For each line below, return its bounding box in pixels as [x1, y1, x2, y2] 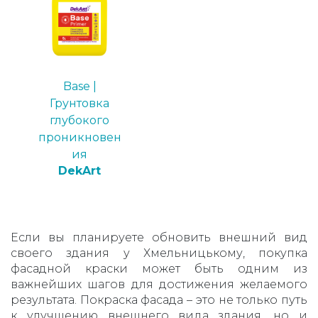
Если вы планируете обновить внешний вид [11, 231, 307, 245]
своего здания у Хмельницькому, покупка [11, 246, 307, 261]
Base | [62, 79, 97, 94]
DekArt [58, 164, 101, 178]
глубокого [50, 114, 109, 128]
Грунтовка [50, 97, 109, 111]
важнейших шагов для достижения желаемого [11, 278, 307, 292]
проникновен [38, 131, 121, 145]
